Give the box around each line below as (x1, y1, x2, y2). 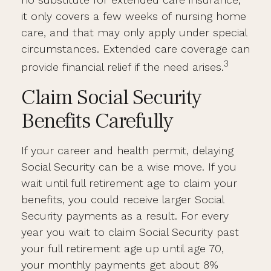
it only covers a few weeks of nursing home (21, 10, 246, 22)
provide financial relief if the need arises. (21, 60, 224, 73)
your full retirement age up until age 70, (21, 242, 224, 255)
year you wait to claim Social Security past (21, 226, 239, 238)
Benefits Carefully (21, 107, 172, 135)
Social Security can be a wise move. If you (21, 160, 237, 173)
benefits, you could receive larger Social (21, 193, 224, 206)
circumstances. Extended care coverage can (21, 42, 250, 55)
